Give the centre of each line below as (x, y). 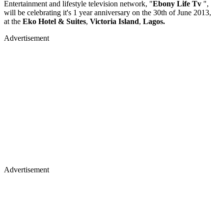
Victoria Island (114, 21)
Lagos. (153, 21)
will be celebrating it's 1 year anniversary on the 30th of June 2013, (108, 12)
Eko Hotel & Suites (54, 21)
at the (13, 21)
